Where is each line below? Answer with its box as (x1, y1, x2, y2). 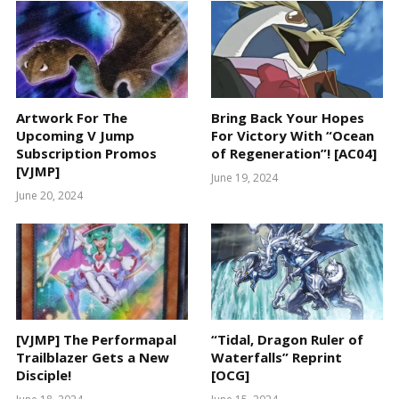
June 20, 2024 (16, 187, 83, 203)
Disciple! (16, 366, 71, 385)
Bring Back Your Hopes (211, 108, 364, 126)
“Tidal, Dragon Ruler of (211, 330, 363, 349)
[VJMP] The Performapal (16, 330, 176, 349)
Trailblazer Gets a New (16, 348, 169, 367)
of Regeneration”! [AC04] (211, 143, 377, 162)
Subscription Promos (16, 143, 157, 162)
